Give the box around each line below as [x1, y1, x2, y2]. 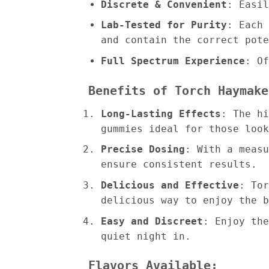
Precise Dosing [100, 144, 185, 156]
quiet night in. [100, 230, 191, 242]
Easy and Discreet [100, 215, 203, 227]
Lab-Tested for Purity [100, 19, 227, 31]
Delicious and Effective [100, 180, 239, 191]
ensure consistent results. [100, 159, 257, 171]
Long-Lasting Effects [100, 107, 221, 119]
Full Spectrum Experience [100, 55, 245, 67]
